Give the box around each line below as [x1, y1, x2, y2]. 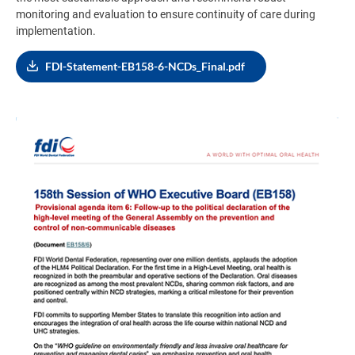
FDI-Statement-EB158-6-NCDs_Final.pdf [45, 59, 245, 73]
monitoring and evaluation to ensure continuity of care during [16, 8, 315, 21]
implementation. [16, 25, 96, 37]
